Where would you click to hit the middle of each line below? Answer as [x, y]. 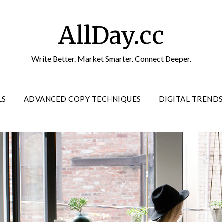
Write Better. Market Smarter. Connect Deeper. [111, 59]
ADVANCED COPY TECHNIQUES [82, 99]
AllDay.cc [111, 35]
